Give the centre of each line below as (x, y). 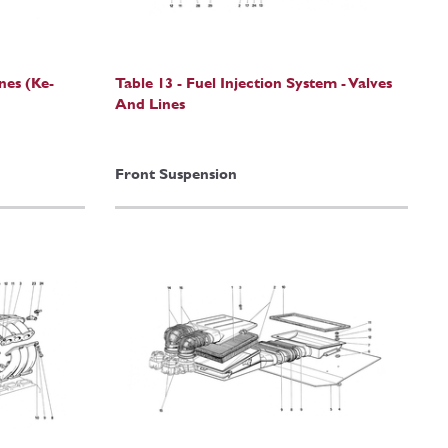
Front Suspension (175, 174)
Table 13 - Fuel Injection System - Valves (253, 82)
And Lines (149, 103)
